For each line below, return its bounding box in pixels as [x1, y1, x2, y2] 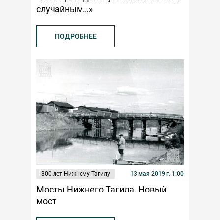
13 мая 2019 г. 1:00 [130, 170, 184, 178]
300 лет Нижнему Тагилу [41, 170, 110, 178]
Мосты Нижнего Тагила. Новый [36, 184, 166, 195]
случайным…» [36, 3, 93, 14]
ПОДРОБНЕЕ [55, 32, 97, 40]
